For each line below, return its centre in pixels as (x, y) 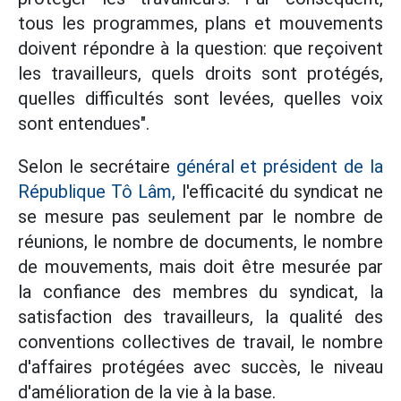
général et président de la (280, 166)
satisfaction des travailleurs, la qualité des (200, 317)
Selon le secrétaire (97, 166)
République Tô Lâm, (97, 192)
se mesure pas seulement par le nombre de (200, 217)
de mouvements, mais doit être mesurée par (200, 267)
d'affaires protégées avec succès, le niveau (200, 367)
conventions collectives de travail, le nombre (200, 342)
